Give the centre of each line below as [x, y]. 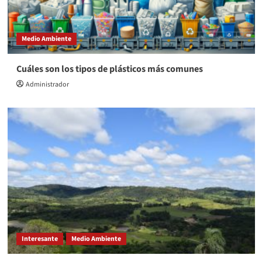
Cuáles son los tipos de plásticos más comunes [109, 69]
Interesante [39, 239]
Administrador [47, 85]
